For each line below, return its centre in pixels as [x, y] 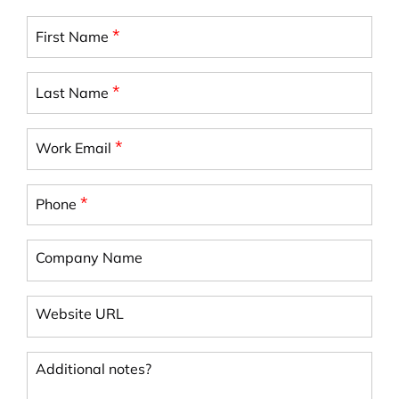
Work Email [76, 148]
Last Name [74, 92]
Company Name [90, 257]
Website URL [80, 313]
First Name [74, 36]
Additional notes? [94, 369]
